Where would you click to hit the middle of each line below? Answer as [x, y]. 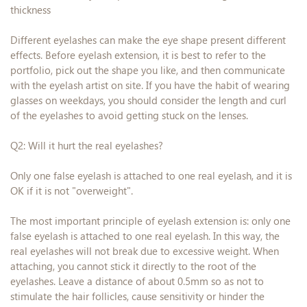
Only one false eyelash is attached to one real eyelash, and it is [151, 176]
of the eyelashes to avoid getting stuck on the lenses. [129, 116]
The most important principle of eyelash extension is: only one [150, 222]
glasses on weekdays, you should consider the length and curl [148, 101]
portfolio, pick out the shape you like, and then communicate [148, 71]
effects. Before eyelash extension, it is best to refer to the [138, 56]
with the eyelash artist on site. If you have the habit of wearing [150, 86]
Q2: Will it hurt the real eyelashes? [87, 146]
